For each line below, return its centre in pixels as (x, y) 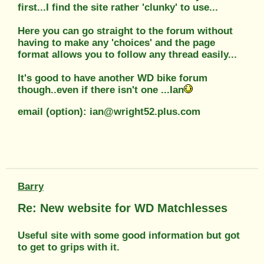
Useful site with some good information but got (129, 235)
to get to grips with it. (69, 247)
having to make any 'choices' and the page (116, 42)
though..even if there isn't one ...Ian (101, 90)
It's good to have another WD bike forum (113, 78)
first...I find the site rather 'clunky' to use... (118, 7)
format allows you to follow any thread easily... (127, 54)
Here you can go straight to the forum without (125, 31)
